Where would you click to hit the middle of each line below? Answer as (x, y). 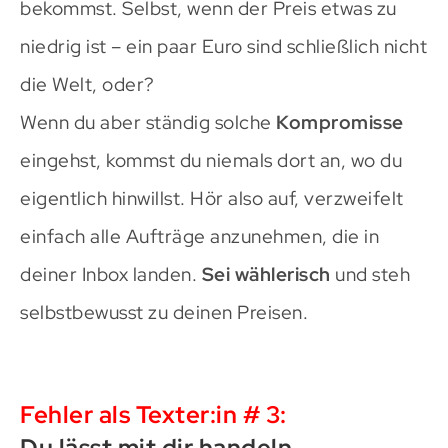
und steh (370, 274)
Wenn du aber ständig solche (148, 122)
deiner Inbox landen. (111, 274)
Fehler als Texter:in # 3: (153, 414)
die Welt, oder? (87, 84)
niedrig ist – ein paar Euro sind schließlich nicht (223, 46)
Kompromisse (340, 122)
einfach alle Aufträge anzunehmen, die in (199, 236)
